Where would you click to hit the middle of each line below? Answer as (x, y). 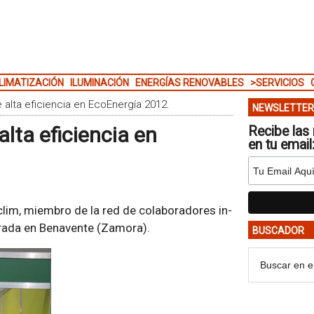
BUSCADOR (278, 231)
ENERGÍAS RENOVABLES (189, 83)
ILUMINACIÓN (99, 83)
